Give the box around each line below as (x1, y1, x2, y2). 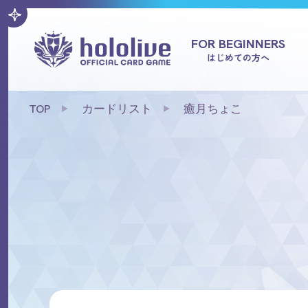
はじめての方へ (206, 50, 269, 64)
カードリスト (82, 101, 152, 116)
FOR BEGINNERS (190, 34, 285, 52)
